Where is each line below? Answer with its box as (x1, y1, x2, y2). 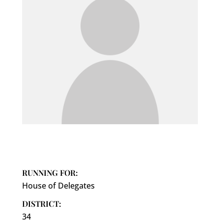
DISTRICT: (22, 198, 61, 209)
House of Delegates (22, 180, 95, 192)
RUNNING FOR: (22, 167, 78, 178)
